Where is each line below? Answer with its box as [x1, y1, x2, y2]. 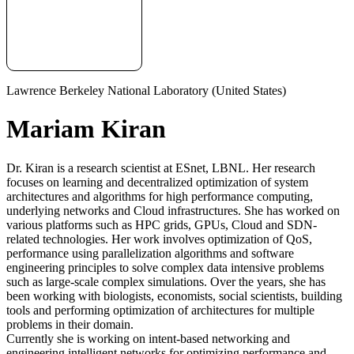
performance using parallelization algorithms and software [6, 246, 294, 260]
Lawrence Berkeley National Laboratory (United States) [6, 83, 286, 97]
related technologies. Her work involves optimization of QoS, [6, 232, 312, 246]
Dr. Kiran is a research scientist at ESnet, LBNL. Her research [6, 160, 315, 175]
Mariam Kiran [6, 115, 166, 144]
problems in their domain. [6, 317, 134, 331]
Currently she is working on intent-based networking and [6, 331, 290, 345]
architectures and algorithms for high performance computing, [6, 189, 313, 203]
